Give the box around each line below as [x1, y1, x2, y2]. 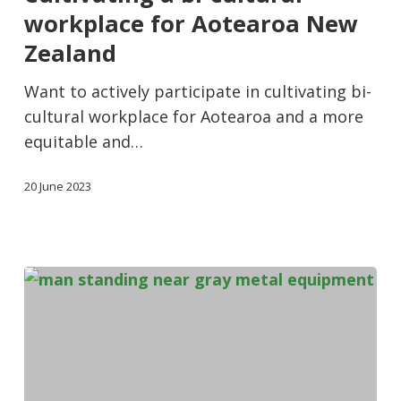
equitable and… [23, 130, 143, 152]
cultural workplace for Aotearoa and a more [23, 105, 363, 127]
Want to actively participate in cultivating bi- [23, 80, 371, 102]
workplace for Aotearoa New [23, 7, 358, 39]
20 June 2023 [23, 177, 91, 194]
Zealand [23, 37, 116, 69]
